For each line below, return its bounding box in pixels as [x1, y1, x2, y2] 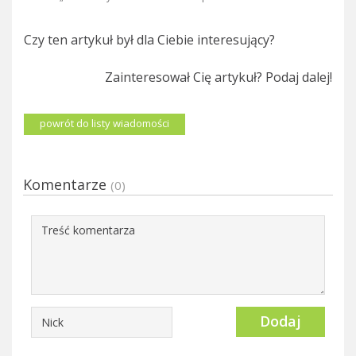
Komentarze [23, 174, 110, 194]
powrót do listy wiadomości [40, 115, 169, 130]
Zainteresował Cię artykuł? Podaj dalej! [105, 68, 332, 86]
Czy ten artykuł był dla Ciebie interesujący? [24, 30, 275, 48]
